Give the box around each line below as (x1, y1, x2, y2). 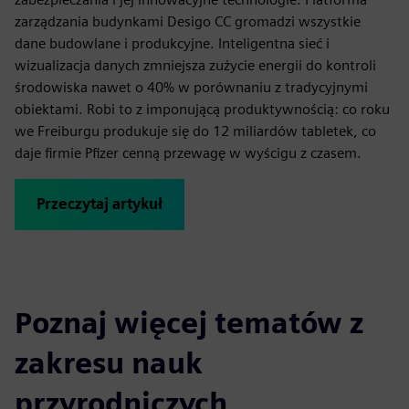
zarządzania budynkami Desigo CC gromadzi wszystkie (15, 13, 361, 30)
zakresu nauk (15, 345, 203, 381)
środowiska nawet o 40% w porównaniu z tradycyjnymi (15, 79, 368, 96)
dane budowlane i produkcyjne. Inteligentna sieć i (15, 35, 330, 52)
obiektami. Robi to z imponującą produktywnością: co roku (15, 100, 390, 118)
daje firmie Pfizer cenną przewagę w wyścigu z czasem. (15, 144, 362, 162)
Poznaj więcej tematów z (15, 305, 363, 341)
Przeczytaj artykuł (37, 195, 163, 213)
